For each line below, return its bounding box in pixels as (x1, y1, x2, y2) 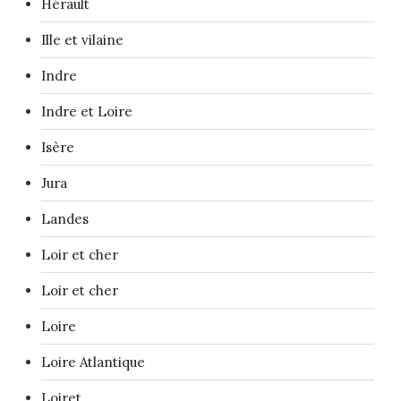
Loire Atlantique (41, 353, 145, 371)
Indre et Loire (41, 102, 132, 120)
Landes (41, 209, 89, 227)
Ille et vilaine (41, 30, 124, 48)
